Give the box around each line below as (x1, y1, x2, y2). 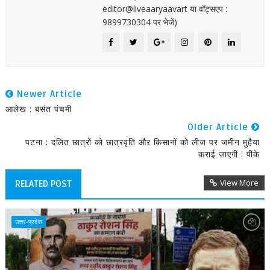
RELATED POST (14, 178, 72, 189)
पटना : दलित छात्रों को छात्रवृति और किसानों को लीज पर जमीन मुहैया (25, 136, 260, 148)
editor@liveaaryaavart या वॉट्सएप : (102, 3, 227, 14)
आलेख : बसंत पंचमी (5, 103, 72, 115)
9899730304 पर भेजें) (102, 16, 177, 28)
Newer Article (13, 89, 82, 99)
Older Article (187, 122, 252, 133)
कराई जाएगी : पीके (198, 148, 260, 160)
